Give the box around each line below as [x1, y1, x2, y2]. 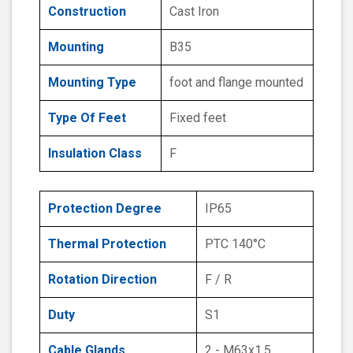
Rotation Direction [48, 272, 157, 288]
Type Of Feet [48, 110, 126, 126]
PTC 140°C [205, 236, 266, 252]
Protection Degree [48, 201, 162, 217]
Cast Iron [169, 4, 219, 20]
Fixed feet [169, 110, 226, 126]
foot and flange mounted [169, 75, 303, 91]
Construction [48, 4, 126, 20]
